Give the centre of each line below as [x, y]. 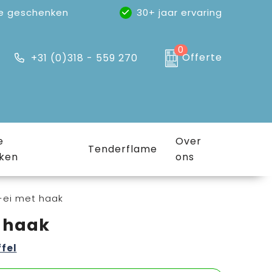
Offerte [202, 57]
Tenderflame [122, 149]
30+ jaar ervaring [180, 12]
